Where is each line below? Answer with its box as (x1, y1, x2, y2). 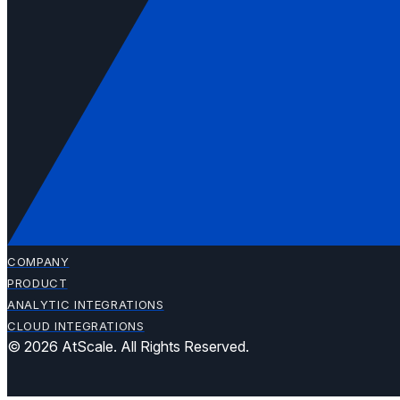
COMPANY (7, 254, 70, 269)
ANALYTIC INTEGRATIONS (7, 296, 164, 312)
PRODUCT (7, 275, 68, 290)
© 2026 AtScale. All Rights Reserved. (7, 337, 249, 355)
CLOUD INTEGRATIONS (7, 318, 145, 333)
